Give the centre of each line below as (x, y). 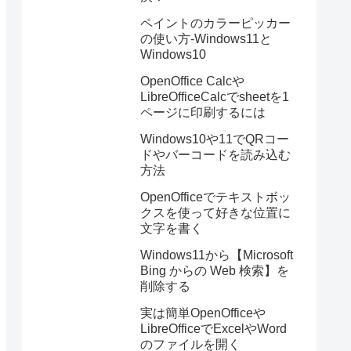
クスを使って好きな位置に (215, 213)
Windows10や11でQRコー (215, 139)
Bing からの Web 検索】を (215, 271)
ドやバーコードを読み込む (215, 155)
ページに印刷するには (203, 113)
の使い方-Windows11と (206, 39)
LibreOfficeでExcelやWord (213, 329)
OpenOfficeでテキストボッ (215, 197)
